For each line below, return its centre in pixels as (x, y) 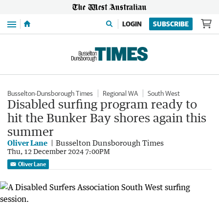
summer (31, 131)
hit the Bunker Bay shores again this (107, 118)
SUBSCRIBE (171, 24)
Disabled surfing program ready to (102, 104)
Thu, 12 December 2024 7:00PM (59, 151)
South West (164, 93)
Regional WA (120, 93)
